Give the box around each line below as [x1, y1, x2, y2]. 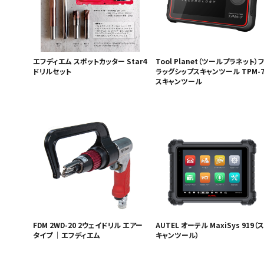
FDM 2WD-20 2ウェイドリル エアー [33, 220, 143, 230]
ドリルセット [33, 66, 71, 77]
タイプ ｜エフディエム [33, 230, 100, 240]
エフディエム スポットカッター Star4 [33, 56, 147, 67]
